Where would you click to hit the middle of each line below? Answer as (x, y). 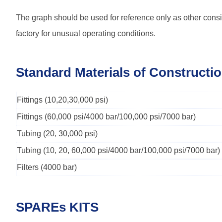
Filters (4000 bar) (47, 167)
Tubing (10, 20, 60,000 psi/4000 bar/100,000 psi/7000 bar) (118, 150)
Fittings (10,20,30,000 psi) (62, 100)
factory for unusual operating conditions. (86, 33)
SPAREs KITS (57, 207)
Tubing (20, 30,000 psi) (57, 134)
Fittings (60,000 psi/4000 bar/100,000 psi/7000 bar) (106, 117)
